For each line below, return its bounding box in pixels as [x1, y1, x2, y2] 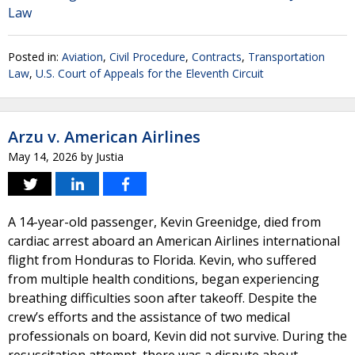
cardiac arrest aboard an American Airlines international [8, 232, 340, 250]
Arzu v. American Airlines [8, 126, 200, 147]
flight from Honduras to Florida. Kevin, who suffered [8, 251, 316, 269]
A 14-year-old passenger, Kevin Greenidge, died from [8, 213, 321, 231]
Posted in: [8, 49, 62, 64]
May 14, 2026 [8, 149, 78, 164]
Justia [96, 149, 124, 164]
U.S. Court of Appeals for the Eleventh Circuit [36, 66, 264, 81]
